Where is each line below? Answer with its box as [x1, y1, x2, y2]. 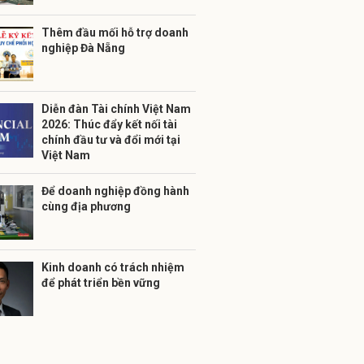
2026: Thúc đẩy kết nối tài [41, 118, 177, 131]
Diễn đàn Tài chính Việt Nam [41, 102, 191, 115]
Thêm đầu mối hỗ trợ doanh [41, 26, 188, 39]
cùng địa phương [41, 200, 131, 213]
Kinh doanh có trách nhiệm [41, 261, 184, 274]
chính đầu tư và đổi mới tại [41, 133, 180, 146]
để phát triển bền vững [41, 276, 160, 289]
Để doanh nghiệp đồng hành [41, 184, 189, 197]
